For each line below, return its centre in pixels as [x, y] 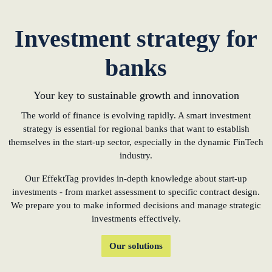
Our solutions [136, 246]
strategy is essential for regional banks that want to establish [136, 129]
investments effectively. [136, 219]
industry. [136, 155]
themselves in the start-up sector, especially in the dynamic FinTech [136, 142]
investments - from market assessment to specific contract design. [136, 192]
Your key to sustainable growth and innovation [136, 95]
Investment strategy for [136, 39]
